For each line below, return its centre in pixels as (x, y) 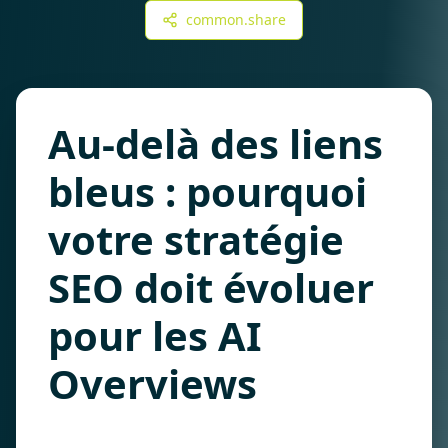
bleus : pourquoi (207, 191)
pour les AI (155, 335)
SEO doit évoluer (211, 287)
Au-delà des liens (215, 143)
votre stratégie (196, 239)
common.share (236, 19)
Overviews (152, 383)
